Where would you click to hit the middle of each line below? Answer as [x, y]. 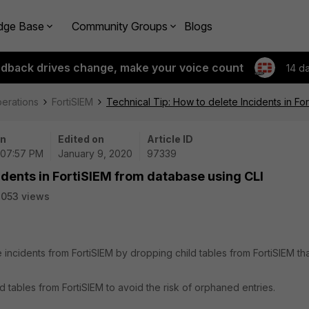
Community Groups [120, 26]
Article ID [170, 139]
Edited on [81, 139]
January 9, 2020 [95, 153]
